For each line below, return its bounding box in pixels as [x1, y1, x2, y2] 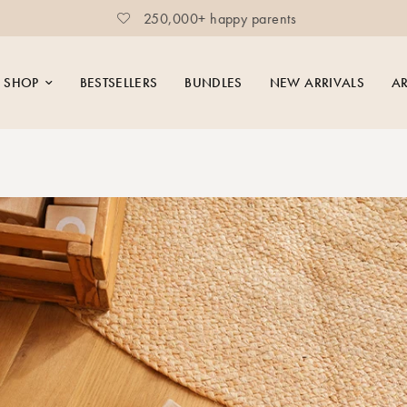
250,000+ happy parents [141, 8, 295, 28]
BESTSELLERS [79, 73, 158, 92]
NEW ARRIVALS [269, 73, 364, 92]
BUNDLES [184, 73, 243, 92]
